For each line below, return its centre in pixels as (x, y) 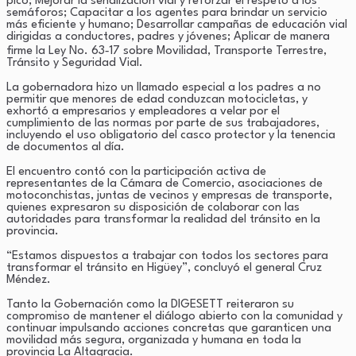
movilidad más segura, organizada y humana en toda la (154, 340)
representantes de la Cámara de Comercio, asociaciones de (164, 184)
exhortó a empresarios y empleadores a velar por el (143, 111)
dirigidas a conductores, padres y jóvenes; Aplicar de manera (168, 37)
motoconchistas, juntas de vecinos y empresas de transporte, (169, 195)
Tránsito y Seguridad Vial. (75, 63)
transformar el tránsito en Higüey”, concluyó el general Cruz (164, 268)
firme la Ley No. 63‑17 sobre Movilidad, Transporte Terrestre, (166, 51)
